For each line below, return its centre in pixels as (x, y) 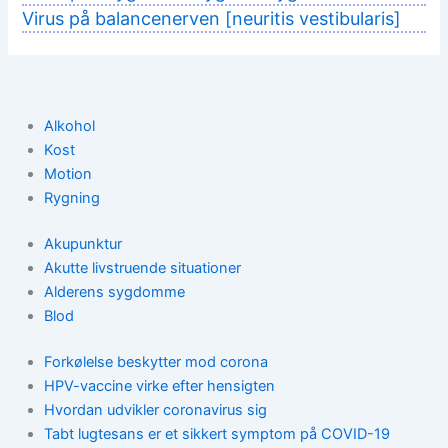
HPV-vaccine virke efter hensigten (159, 385)
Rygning (71, 197)
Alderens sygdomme (114, 291)
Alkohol (69, 125)
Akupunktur (82, 243)
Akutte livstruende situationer (142, 267)
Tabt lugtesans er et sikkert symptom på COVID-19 (216, 433)
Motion (67, 173)
